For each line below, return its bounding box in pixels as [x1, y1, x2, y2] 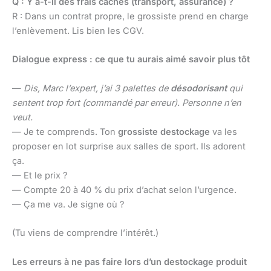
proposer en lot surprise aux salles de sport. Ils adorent [12, 140, 246, 152]
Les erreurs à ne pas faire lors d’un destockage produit [12, 256, 247, 267]
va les [210, 126, 237, 137]
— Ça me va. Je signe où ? [12, 198, 124, 210]
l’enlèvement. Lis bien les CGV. [12, 25, 144, 37]
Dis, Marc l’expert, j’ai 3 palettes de [24, 82, 171, 94]
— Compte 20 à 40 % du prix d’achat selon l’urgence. [12, 184, 237, 195]
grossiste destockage [118, 126, 210, 137]
